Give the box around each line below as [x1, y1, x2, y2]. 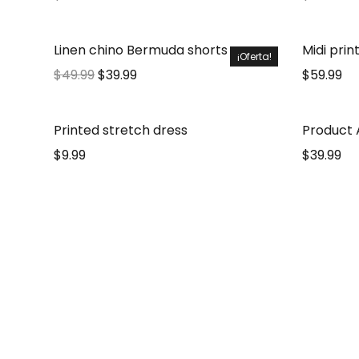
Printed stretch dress [54, 121, 188, 139]
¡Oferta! [236, 50, 272, 63]
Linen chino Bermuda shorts [54, 41, 228, 59]
